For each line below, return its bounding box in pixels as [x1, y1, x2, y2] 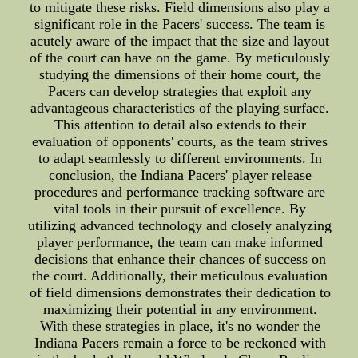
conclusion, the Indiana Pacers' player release [48, 167, 312, 183]
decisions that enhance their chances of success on [34, 251, 326, 267]
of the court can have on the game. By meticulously [30, 50, 331, 66]
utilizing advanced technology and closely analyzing [28, 217, 332, 233]
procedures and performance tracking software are [34, 184, 326, 200]
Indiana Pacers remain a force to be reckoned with [34, 335, 326, 351]
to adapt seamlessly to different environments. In [38, 150, 322, 166]
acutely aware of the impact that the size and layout [30, 33, 330, 49]
